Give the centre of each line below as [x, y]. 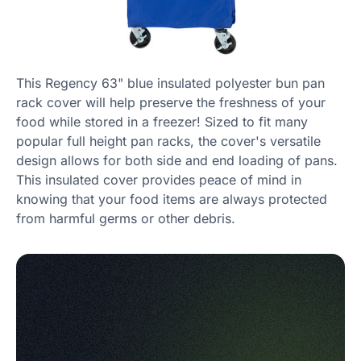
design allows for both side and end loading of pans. [177, 160]
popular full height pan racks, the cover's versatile [168, 141]
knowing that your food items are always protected [172, 199]
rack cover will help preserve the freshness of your [171, 102]
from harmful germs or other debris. [126, 218]
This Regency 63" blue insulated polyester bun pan [170, 83]
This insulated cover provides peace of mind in [159, 179]
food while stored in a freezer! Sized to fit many [162, 121]
